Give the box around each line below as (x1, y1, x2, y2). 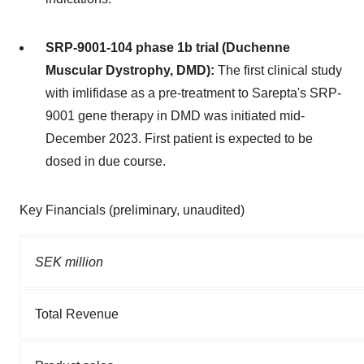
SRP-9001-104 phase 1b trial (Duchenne (45, 40, 290, 54)
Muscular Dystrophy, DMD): (45, 63, 218, 77)
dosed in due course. (45, 154, 166, 168)
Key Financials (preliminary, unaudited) (19, 202, 245, 217)
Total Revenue (35, 306, 119, 321)
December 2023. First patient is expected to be (45, 131, 313, 145)
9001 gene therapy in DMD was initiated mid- (45, 108, 305, 123)
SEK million (35, 254, 103, 269)
